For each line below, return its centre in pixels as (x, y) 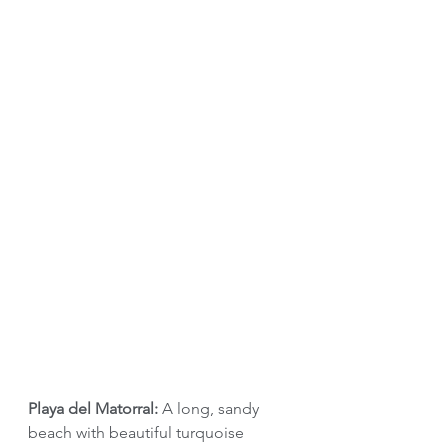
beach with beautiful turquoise (138, 432)
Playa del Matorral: (95, 408)
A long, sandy (212, 408)
